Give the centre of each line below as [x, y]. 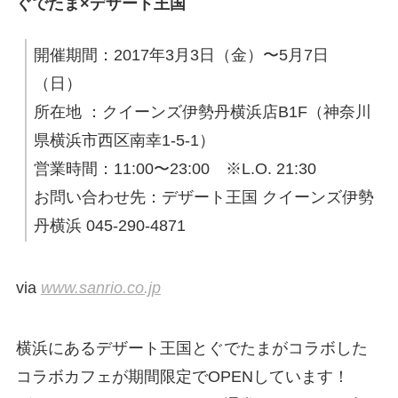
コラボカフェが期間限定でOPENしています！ [182, 376]
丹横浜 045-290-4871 [109, 226]
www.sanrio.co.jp [100, 287]
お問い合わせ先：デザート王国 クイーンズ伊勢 [203, 198]
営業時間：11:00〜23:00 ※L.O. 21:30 [175, 169]
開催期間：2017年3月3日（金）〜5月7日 [181, 56]
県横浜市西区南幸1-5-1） [124, 141]
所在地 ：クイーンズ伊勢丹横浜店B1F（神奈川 [202, 112]
